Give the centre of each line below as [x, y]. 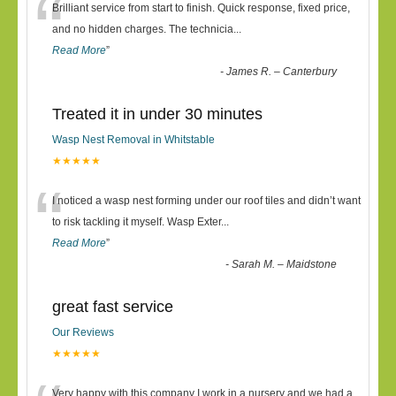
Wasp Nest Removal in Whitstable [133, 140]
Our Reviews [83, 332]
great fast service [113, 307]
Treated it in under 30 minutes [157, 114]
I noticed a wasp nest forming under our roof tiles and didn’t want [206, 201]
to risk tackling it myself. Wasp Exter [137, 222]
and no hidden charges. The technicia [143, 29]
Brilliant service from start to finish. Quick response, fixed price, [201, 8]
